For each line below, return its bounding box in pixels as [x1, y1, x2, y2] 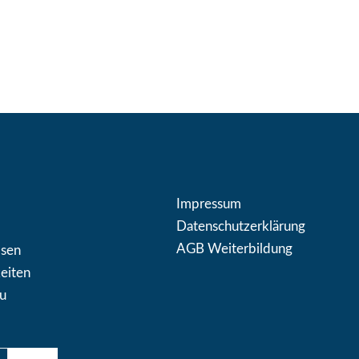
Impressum [175, 196, 241, 211]
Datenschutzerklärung [175, 219, 305, 233]
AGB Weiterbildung [175, 241, 292, 256]
